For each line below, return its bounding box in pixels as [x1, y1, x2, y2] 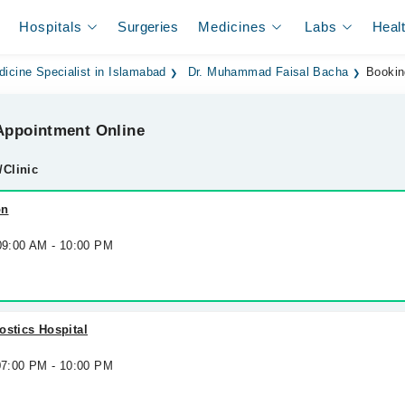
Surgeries [118, 19, 178, 34]
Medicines [198, 19, 268, 34]
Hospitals [19, 19, 83, 34]
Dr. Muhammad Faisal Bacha [187, 66, 349, 79]
